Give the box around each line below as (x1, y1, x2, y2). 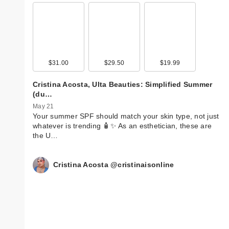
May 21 (33, 102, 54, 110)
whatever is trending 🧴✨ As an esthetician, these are (33, 121, 212, 130)
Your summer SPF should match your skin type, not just (33, 111, 219, 120)
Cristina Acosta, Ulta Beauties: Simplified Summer (33, 80, 213, 88)
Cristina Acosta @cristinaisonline (53, 161, 174, 169)
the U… (33, 131, 58, 140)
